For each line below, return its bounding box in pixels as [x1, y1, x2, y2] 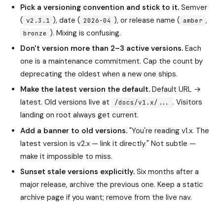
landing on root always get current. [20, 110, 139, 120]
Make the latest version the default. [20, 84, 150, 95]
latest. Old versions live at [20, 97, 112, 108]
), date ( [53, 15, 81, 25]
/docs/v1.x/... [114, 98, 170, 107]
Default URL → [150, 84, 201, 95]
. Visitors [173, 97, 203, 108]
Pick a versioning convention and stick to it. [20, 2, 180, 12]
